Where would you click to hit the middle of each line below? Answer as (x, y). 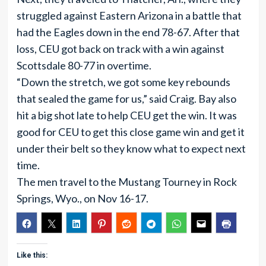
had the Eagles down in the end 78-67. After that (128, 32)
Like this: (32, 255)
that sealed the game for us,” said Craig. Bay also (126, 99)
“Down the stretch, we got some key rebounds (123, 82)
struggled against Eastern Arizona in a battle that (129, 15)
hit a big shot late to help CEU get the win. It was (126, 115)
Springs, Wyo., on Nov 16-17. (82, 198)
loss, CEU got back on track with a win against (120, 49)
